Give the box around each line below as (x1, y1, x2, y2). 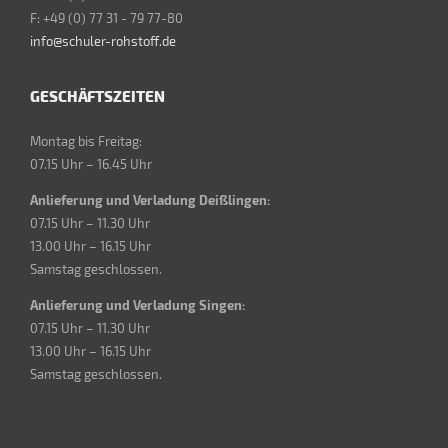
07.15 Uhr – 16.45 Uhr (30, 155, 152, 172)
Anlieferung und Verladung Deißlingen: (30, 191, 270, 208)
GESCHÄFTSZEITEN (30, 86, 165, 105)
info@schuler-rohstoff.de (30, 32, 176, 49)
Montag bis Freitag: (30, 132, 142, 149)
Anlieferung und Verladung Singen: (30, 296, 245, 313)
